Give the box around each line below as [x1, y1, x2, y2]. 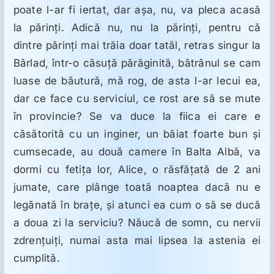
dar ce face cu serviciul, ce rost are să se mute [13, 92, 261, 105]
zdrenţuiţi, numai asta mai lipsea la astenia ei [13, 234, 261, 247]
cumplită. [13, 252, 60, 265]
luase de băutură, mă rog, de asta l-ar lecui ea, [13, 75, 261, 87]
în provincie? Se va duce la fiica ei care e [13, 110, 261, 123]
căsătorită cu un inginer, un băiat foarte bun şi [13, 128, 261, 141]
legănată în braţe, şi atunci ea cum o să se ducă [13, 199, 261, 212]
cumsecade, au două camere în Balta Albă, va [13, 146, 261, 158]
